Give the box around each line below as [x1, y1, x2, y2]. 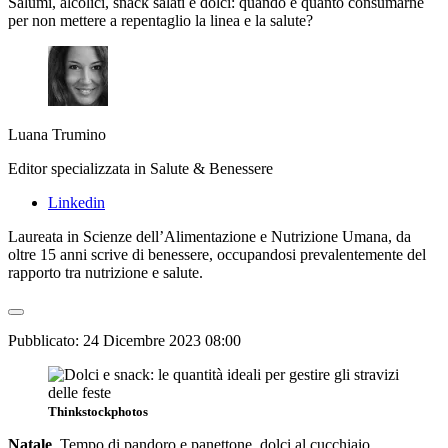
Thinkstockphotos [48, 403, 148, 419]
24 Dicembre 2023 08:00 [83, 331, 241, 349]
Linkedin [48, 193, 105, 211]
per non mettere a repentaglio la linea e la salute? [8, 11, 317, 29]
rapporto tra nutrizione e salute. [8, 263, 203, 281]
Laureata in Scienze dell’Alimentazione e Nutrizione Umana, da [8, 227, 411, 245]
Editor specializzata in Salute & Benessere [8, 159, 273, 177]
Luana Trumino [8, 125, 106, 143]
